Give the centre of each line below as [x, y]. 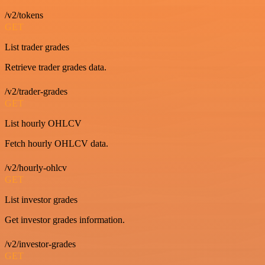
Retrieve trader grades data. [56, 67]
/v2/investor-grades [40, 244]
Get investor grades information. [65, 220]
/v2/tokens [24, 15]
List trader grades [37, 47]
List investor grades [41, 200]
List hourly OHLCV [43, 124]
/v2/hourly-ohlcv [36, 168]
